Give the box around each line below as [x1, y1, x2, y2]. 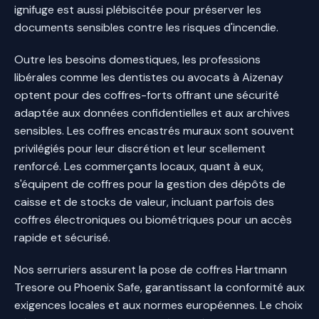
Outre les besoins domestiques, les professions [14, 51, 261, 67]
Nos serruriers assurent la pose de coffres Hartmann [14, 261, 287, 277]
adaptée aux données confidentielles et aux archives [14, 105, 290, 120]
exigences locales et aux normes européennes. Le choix [14, 297, 303, 313]
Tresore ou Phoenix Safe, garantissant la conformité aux [14, 279, 305, 295]
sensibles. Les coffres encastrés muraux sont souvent [14, 122, 294, 138]
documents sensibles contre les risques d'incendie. [14, 19, 278, 35]
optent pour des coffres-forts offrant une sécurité [14, 87, 279, 103]
